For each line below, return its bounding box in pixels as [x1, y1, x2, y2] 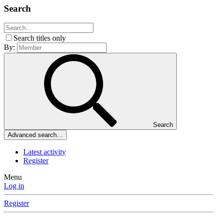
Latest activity [23, 148, 66, 156]
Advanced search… [8, 131, 63, 139]
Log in [4, 182, 24, 190]
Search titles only [14, 34, 66, 43]
